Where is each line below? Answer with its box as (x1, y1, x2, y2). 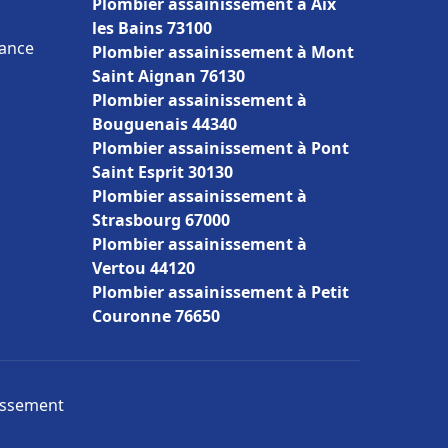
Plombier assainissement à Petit (92, 281, 349, 303)
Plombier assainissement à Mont (92, 41, 354, 63)
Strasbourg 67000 (92, 209, 230, 231)
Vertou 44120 (92, 257, 195, 279)
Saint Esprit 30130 (92, 161, 233, 183)
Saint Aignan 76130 (92, 65, 245, 87)
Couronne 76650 (92, 305, 220, 327)
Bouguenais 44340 (92, 113, 237, 135)
